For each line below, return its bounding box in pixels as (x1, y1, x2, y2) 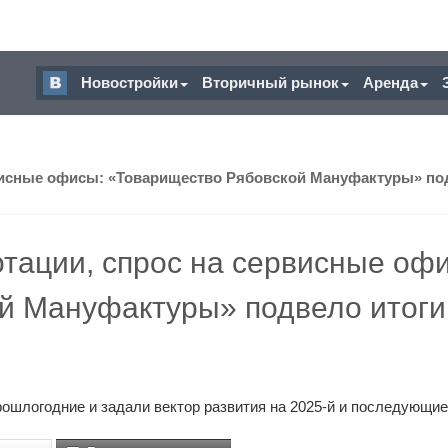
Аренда (363, 74, 418, 91)
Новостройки (81, 74, 178, 91)
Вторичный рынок (202, 74, 339, 91)
